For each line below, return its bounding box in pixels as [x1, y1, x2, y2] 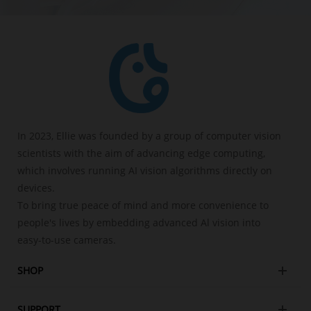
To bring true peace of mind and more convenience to [17, 198, 269, 212]
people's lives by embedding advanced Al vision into [17, 215, 260, 229]
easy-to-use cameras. [17, 233, 116, 246]
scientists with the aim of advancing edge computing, [17, 146, 265, 160]
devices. [17, 180, 55, 194]
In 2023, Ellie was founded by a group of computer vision [17, 128, 281, 142]
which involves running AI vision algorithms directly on [17, 163, 272, 177]
